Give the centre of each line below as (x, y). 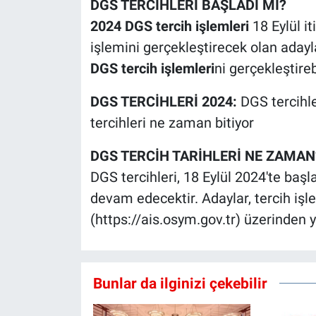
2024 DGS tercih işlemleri (169, 26)
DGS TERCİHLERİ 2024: (163, 101)
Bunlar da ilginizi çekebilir (180, 284)
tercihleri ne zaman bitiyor (172, 122)
